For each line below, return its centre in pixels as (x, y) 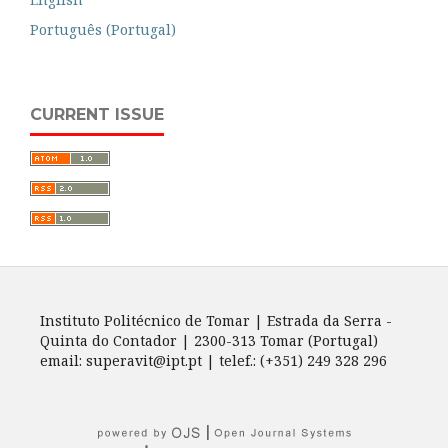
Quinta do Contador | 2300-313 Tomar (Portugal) (209, 340)
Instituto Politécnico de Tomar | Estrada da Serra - (216, 320)
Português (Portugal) (103, 29)
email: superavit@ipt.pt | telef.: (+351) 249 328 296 (213, 360)
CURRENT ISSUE (97, 114)
